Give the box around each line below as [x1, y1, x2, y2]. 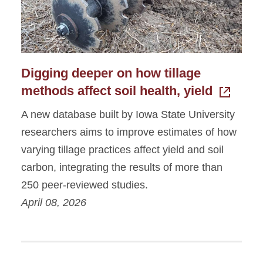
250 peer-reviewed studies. [21, 178, 148, 191]
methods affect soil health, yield [21, 83, 213, 98]
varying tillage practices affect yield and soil [21, 143, 224, 156]
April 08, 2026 [21, 196, 86, 208]
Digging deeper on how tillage [21, 65, 201, 80]
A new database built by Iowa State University [21, 108, 235, 120]
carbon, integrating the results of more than [21, 161, 222, 173]
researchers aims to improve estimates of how [21, 126, 237, 138]
